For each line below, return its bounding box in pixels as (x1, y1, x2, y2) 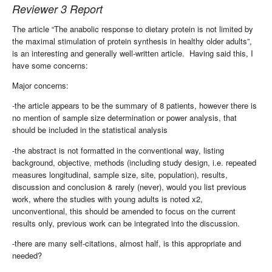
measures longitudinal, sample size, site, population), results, (12, 168, 228, 180)
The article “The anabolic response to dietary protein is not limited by (12, 22, 253, 35)
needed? (12, 250, 42, 262)
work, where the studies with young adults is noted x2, (12, 192, 203, 205)
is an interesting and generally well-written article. (12, 47, 185, 59)
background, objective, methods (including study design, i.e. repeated (12, 156, 256, 168)
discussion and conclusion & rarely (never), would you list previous (12, 180, 246, 192)
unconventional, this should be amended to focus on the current (12, 205, 236, 217)
